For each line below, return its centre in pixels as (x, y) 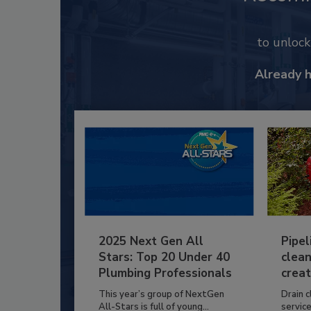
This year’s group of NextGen (161, 294)
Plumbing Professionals (165, 273)
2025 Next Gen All (151, 241)
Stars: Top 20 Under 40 (164, 257)
